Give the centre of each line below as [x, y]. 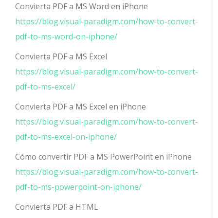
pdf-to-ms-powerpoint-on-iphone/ [79, 187]
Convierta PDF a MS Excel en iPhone [81, 106]
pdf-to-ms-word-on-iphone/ [66, 36]
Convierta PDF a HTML [57, 207]
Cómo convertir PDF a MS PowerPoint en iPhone [104, 156]
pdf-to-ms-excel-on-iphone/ [66, 136]
